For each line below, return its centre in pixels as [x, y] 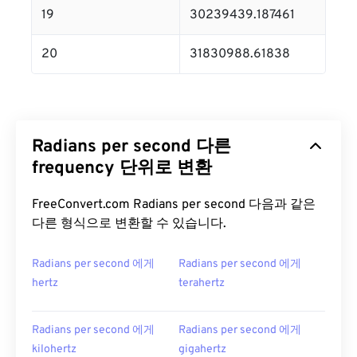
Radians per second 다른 [131, 147]
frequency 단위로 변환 [122, 169]
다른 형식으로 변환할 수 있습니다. [129, 224]
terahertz [202, 283]
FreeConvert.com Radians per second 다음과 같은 [174, 205]
